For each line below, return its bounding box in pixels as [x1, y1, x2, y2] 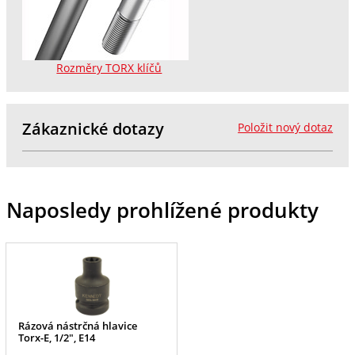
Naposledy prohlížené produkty [6, 195, 319, 224]
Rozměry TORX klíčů [56, 60, 162, 75]
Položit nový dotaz [238, 120, 334, 135]
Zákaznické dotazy [21, 117, 164, 139]
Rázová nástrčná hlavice [18, 319, 138, 334]
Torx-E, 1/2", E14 [18, 330, 96, 345]
